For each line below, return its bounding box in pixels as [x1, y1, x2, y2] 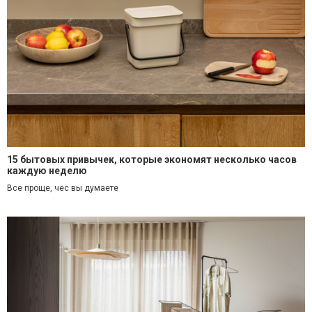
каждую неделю [7, 164, 87, 176]
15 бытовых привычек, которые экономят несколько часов [7, 153, 297, 165]
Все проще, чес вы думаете [7, 182, 118, 193]
